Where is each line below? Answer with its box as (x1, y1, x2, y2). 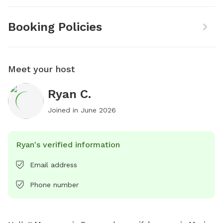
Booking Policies (8, 19, 102, 34)
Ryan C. (48, 87, 91, 101)
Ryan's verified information (16, 139, 120, 149)
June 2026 (81, 106, 116, 114)
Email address (30, 160, 77, 169)
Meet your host (8, 63, 75, 74)
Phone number (30, 180, 79, 189)
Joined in (48, 106, 81, 114)
